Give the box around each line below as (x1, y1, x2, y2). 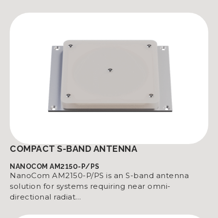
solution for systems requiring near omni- (10, 182, 171, 191)
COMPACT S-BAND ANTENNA (10, 144, 137, 154)
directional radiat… (10, 192, 81, 201)
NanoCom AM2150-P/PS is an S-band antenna (10, 171, 189, 180)
